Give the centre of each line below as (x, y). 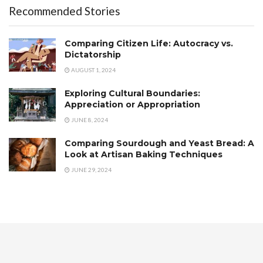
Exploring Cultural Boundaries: (132, 93)
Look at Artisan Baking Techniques (144, 154)
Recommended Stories (65, 11)
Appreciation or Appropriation (132, 104)
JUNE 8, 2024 (89, 119)
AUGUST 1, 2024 (93, 70)
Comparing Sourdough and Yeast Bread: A (159, 143)
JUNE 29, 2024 (91, 169)
